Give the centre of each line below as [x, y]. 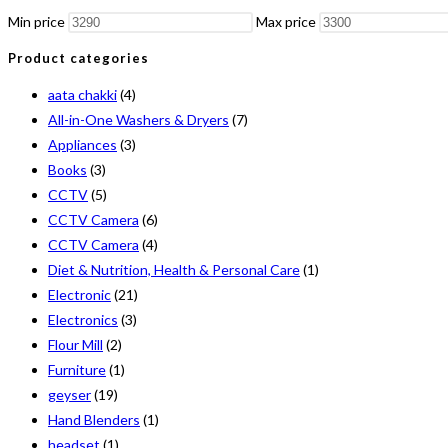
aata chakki [82, 94]
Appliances [82, 144]
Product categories [78, 57]
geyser [69, 394]
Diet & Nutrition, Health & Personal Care [174, 269]
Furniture [77, 369]
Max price [286, 22]
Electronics [83, 319]
